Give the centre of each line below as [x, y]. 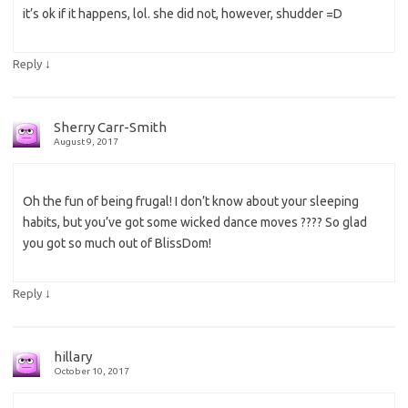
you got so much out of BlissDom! [117, 244]
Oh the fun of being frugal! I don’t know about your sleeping [191, 202]
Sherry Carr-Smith [110, 127]
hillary [73, 357]
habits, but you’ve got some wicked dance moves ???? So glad [195, 223]
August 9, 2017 [86, 142]
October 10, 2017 [92, 372]
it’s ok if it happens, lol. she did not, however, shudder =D [183, 14]
